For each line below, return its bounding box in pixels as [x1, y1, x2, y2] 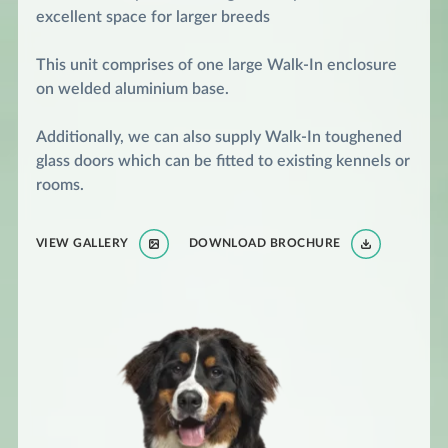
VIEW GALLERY [35, 236, 129, 249]
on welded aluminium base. [35, 80, 229, 97]
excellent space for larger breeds [35, 8, 270, 25]
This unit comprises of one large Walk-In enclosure [35, 56, 397, 73]
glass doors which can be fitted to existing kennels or [35, 152, 410, 169]
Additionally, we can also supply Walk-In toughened [35, 128, 402, 145]
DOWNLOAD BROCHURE [188, 236, 341, 249]
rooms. [35, 176, 84, 193]
